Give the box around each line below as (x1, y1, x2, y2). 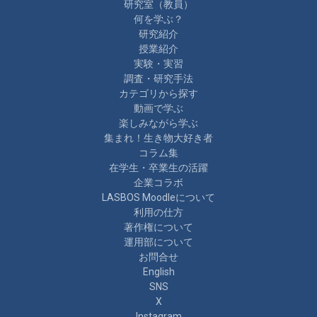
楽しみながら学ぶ (119, 117, 198, 129)
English (142, 265, 175, 277)
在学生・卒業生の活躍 (109, 161, 208, 173)
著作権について (124, 221, 193, 233)
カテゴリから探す (119, 87, 198, 99)
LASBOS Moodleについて (102, 191, 215, 203)
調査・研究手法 (124, 72, 193, 84)
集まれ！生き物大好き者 (104, 132, 213, 144)
